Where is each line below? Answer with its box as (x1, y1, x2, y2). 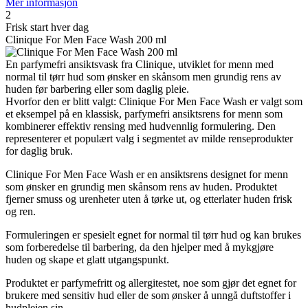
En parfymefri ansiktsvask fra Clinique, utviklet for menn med (5, 58, 274, 71)
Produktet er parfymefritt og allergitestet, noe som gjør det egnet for (5, 277, 296, 289)
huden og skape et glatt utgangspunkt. (5, 254, 169, 266)
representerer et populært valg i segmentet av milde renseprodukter (5, 133, 293, 145)
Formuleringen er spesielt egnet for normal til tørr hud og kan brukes (5, 229, 301, 241)
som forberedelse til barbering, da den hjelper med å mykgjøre (5, 241, 274, 254)
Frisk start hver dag (5, 21, 89, 34)
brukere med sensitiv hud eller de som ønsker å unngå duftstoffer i (5, 289, 291, 302)
